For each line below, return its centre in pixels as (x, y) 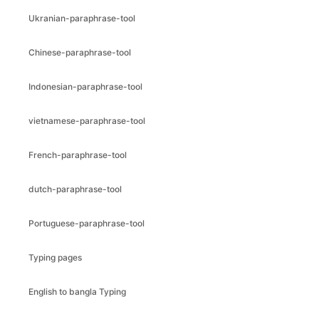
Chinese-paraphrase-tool (80, 52)
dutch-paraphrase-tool (75, 189)
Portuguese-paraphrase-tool (87, 223)
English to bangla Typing (77, 292)
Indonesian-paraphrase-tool (85, 87)
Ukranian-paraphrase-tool (82, 18)
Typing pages (55, 257)
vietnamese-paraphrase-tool (87, 121)
